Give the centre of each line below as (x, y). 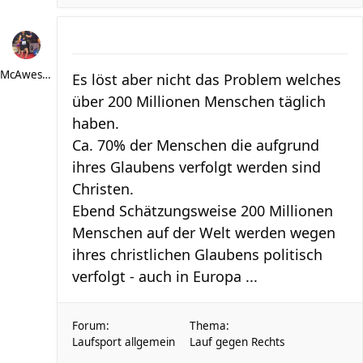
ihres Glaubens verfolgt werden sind (196, 167)
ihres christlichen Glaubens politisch (197, 254)
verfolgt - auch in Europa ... (165, 276)
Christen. (103, 189)
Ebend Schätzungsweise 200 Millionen (203, 211)
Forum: (91, 326)
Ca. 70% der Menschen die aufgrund (196, 145)
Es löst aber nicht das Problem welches (207, 79)
